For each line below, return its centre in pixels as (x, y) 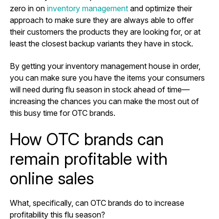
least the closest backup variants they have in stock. (102, 43)
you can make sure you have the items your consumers (107, 77)
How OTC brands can (87, 139)
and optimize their (160, 8)
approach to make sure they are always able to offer (102, 20)
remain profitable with (89, 158)
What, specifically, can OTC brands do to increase (97, 203)
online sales (52, 178)
